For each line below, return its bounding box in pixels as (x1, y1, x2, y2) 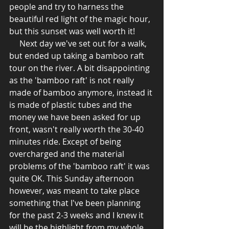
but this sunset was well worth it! (9, 26, 139, 37)
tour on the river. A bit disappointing (9, 62, 152, 74)
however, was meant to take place (9, 185, 142, 197)
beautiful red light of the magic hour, (9, 13, 152, 25)
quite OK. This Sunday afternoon (9, 173, 136, 185)
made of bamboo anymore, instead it (9, 87, 154, 99)
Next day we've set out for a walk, (9, 38, 19, 50)
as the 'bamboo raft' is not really (9, 75, 136, 86)
